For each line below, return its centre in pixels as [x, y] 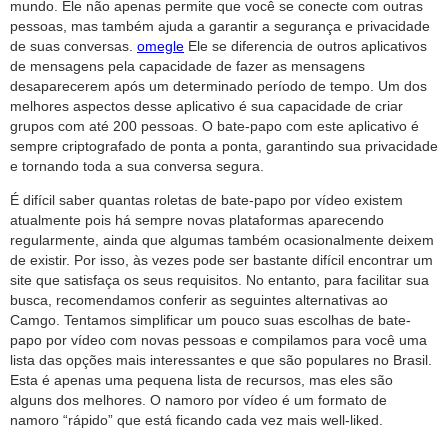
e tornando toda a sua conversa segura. [137, 165]
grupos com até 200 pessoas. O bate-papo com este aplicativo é [214, 125]
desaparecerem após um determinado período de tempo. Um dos [218, 85]
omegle [160, 45]
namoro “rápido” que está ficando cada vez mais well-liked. [196, 419]
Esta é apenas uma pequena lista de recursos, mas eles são [201, 379]
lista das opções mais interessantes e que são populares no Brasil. [221, 359]
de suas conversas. [73, 45]
